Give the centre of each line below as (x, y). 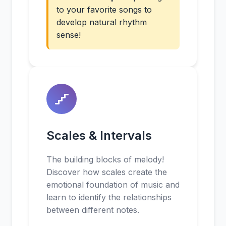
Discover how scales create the (107, 172)
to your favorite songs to (104, 10)
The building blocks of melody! (105, 159)
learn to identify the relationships (109, 197)
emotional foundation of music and (113, 185)
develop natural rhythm (102, 22)
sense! (69, 35)
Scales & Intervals (99, 135)
